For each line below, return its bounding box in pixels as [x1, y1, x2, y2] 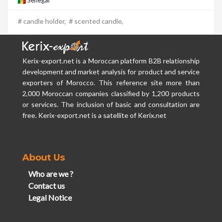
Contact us [28, 180, 65, 190]
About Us [22, 152, 65, 163]
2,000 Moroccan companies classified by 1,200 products [22, 89, 200, 98]
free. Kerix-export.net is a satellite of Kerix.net [22, 111, 166, 119]
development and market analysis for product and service [22, 67, 200, 76]
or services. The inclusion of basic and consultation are [22, 100, 200, 109]
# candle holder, [18, 17, 69, 26]
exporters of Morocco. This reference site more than [22, 78, 200, 87]
